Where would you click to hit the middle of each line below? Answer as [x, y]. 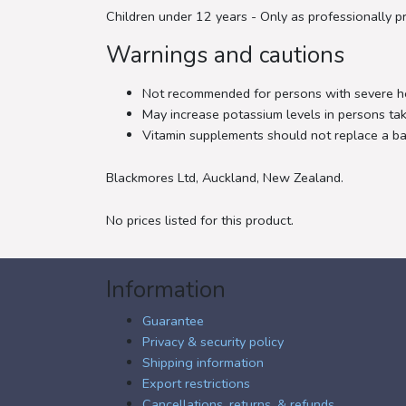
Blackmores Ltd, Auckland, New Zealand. [225, 177]
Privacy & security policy [213, 341]
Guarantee [173, 320]
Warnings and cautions [225, 55]
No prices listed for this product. [200, 220]
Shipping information [203, 362]
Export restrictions [196, 383]
